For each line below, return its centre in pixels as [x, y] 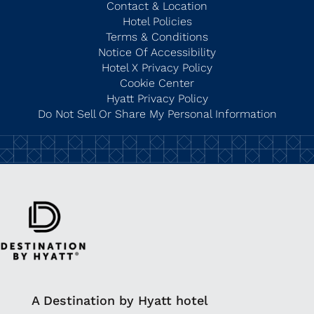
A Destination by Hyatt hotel [120, 301]
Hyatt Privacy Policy [157, 99]
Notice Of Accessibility [157, 53]
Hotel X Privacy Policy [157, 68]
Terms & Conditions [157, 37]
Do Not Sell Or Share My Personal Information [157, 114]
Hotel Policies [157, 22]
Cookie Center [157, 83]
